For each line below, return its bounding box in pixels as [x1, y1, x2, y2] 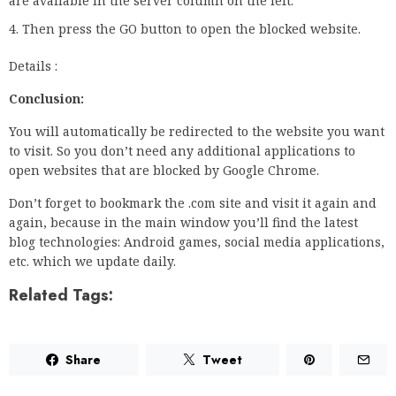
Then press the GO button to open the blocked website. [22, 20, 361, 38]
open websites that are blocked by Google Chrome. [9, 162, 319, 179]
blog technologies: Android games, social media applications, [9, 233, 385, 251]
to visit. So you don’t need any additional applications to [9, 142, 355, 160]
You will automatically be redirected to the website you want [9, 123, 385, 141]
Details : [9, 57, 57, 75]
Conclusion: [9, 90, 84, 108]
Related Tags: [9, 284, 113, 308]
